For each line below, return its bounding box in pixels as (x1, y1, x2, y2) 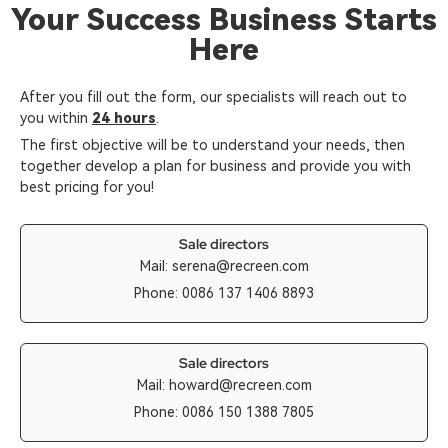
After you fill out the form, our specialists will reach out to (20, 88, 407, 105)
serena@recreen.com (171, 257, 309, 274)
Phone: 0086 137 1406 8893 (134, 284, 314, 301)
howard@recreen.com (168, 376, 312, 393)
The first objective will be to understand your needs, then (20, 136, 405, 153)
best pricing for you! (20, 178, 154, 195)
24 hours (92, 109, 156, 126)
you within (20, 109, 92, 126)
